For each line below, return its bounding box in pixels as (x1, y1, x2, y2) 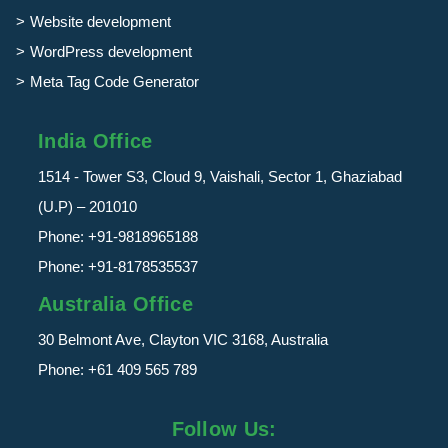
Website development (30, 12, 171, 30)
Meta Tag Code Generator (30, 72, 199, 90)
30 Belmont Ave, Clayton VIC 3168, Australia (38, 330, 328, 348)
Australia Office (38, 292, 193, 315)
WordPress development (30, 42, 192, 60)
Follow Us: (171, 417, 277, 440)
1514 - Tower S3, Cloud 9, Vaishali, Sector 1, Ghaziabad (38, 167, 402, 185)
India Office (38, 129, 153, 152)
